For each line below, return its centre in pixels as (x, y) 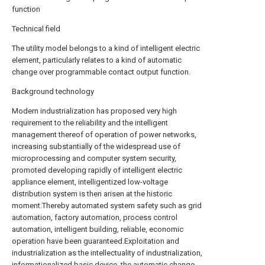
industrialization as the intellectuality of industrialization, (107, 253)
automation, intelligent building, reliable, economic (98, 229)
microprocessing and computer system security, (94, 158)
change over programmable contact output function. (101, 72)
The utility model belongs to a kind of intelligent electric (106, 48)
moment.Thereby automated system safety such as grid (107, 206)
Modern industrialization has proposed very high (94, 111)
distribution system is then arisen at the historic (92, 194)
